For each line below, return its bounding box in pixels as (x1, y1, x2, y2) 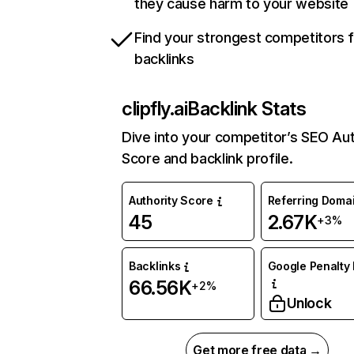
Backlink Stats (187, 97, 307, 121)
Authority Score (129, 194, 213, 208)
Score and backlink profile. (122, 150, 293, 168)
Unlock (286, 295, 332, 312)
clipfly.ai (122, 97, 188, 121)
